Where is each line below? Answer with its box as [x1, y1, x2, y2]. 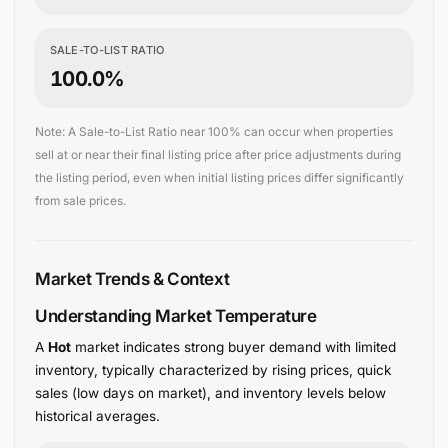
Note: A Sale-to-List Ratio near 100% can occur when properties [34, 124, 393, 140]
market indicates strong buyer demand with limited [70, 339, 396, 356]
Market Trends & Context [34, 268, 230, 289]
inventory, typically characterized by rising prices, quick [34, 362, 391, 379]
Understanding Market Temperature [34, 306, 317, 327]
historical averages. [34, 408, 160, 425]
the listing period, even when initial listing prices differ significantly [34, 170, 404, 186]
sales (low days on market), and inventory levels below [34, 385, 386, 402]
